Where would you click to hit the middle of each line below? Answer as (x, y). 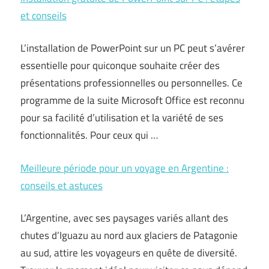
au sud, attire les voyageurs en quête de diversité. (129, 253)
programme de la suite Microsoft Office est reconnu (132, 100)
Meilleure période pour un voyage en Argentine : (125, 168)
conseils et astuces (62, 185)
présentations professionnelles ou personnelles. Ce (131, 83)
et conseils (44, 15)
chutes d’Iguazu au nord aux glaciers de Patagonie (129, 235)
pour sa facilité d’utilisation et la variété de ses (122, 118)
